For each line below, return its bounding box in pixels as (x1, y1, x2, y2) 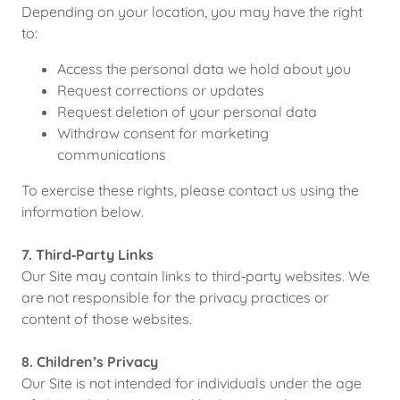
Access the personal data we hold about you (57, 60, 351, 78)
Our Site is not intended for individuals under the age (21, 374, 362, 392)
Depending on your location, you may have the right (21, 3, 362, 21)
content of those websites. (21, 310, 192, 328)
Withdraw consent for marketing (57, 124, 269, 142)
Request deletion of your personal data (57, 103, 317, 121)
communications (57, 146, 166, 163)
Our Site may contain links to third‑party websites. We (21, 267, 370, 285)
